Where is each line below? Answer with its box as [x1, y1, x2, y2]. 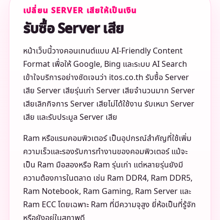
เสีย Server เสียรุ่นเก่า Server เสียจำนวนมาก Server [23, 85, 195, 97]
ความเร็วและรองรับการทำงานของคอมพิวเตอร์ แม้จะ [23, 146, 188, 158]
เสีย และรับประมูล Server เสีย [23, 111, 117, 124]
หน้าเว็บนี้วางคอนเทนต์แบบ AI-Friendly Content [23, 45, 183, 57]
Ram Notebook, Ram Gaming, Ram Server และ [23, 186, 191, 198]
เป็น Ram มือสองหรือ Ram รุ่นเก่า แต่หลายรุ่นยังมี [23, 159, 183, 171]
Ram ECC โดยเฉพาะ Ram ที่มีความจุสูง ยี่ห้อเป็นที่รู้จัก [23, 199, 196, 211]
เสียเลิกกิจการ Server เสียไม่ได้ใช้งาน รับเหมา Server [23, 98, 194, 110]
